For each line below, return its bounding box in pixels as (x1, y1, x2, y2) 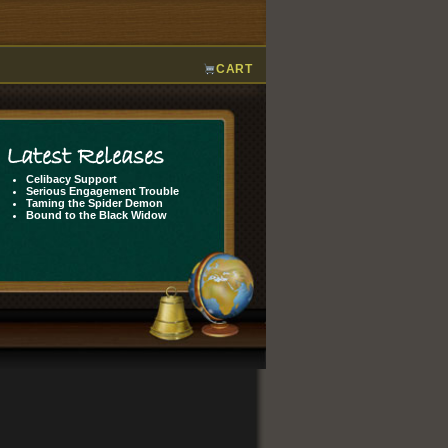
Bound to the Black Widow (26, 209, 167, 221)
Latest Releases (6, 142, 164, 173)
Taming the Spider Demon (26, 197, 163, 209)
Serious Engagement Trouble (26, 185, 179, 197)
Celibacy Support (26, 173, 117, 185)
